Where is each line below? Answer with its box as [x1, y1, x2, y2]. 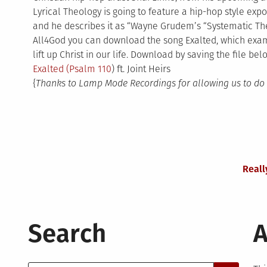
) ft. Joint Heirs [111, 63, 170, 74]
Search [27, 219, 106, 249]
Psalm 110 [69, 63, 111, 74]
